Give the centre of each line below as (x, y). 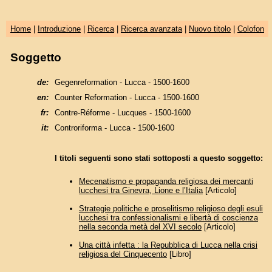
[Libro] (179, 254)
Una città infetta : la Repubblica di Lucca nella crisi (168, 245)
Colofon (250, 29)
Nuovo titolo (209, 29)
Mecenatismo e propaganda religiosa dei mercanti (166, 182)
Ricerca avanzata (151, 29)
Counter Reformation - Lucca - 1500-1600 (127, 97)
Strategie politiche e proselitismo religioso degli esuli (171, 209)
